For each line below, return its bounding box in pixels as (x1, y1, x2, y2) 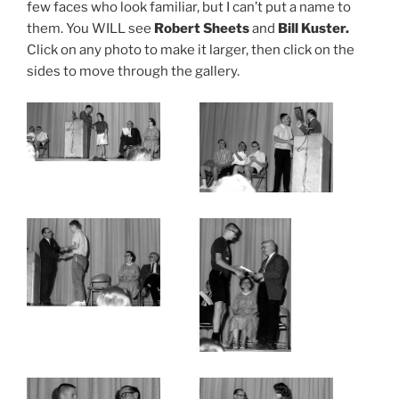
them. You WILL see (27, 20, 154, 37)
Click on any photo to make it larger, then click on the (27, 42, 354, 59)
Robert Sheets (154, 20, 249, 37)
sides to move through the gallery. (27, 63, 240, 80)
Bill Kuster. (278, 20, 349, 37)
